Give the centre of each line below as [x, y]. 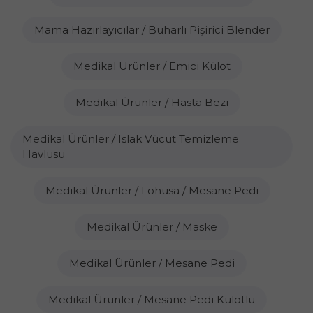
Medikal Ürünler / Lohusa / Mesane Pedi [152, 190]
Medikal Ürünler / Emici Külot [152, 66]
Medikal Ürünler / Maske [152, 227]
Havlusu [44, 154]
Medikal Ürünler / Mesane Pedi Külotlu [152, 299]
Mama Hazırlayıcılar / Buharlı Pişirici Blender [152, 30]
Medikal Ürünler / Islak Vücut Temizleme [131, 139]
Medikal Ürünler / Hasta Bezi [152, 102]
